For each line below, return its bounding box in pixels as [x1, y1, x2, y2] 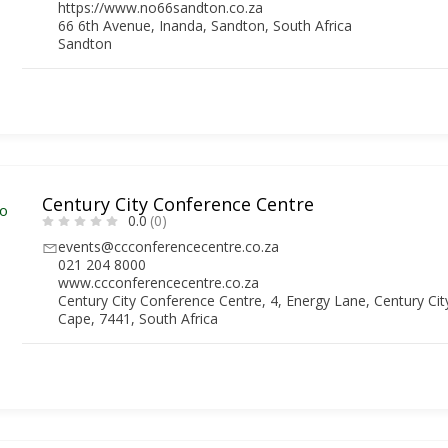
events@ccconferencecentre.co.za [58, 236, 280, 256]
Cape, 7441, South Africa [58, 308, 219, 328]
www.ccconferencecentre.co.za [58, 272, 260, 292]
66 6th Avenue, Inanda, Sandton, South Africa [58, 15, 353, 35]
